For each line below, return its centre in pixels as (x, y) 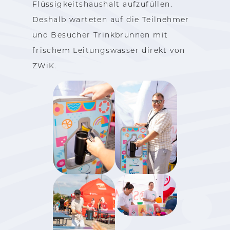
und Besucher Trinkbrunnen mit (100, 35)
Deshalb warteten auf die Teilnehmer (111, 19)
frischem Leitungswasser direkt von (109, 50)
